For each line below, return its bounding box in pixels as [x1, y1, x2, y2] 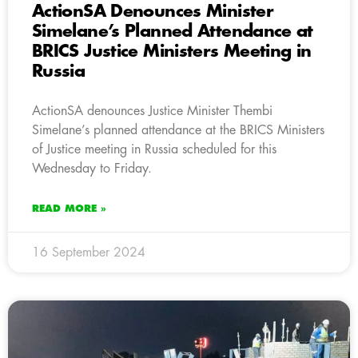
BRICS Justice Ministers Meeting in [32, 42, 312, 60]
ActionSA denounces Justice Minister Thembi [32, 104, 272, 117]
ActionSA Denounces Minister [32, 2, 273, 20]
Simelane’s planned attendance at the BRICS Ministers [32, 123, 324, 137]
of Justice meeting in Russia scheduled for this [32, 142, 276, 156]
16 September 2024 [32, 245, 145, 259]
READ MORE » [32, 203, 106, 213]
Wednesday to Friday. [32, 161, 152, 175]
